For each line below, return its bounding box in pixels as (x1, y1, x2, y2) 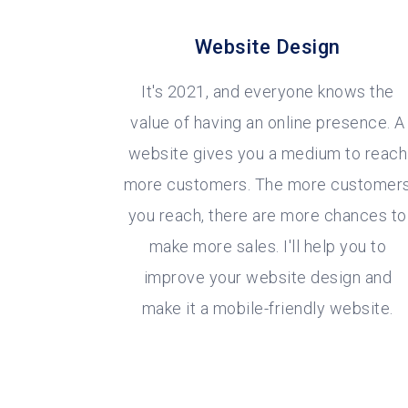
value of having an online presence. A (130, 113, 405, 133)
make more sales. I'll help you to (148, 237, 387, 257)
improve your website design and (143, 268, 393, 288)
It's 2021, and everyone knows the (141, 82, 394, 102)
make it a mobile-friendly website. (141, 299, 393, 319)
